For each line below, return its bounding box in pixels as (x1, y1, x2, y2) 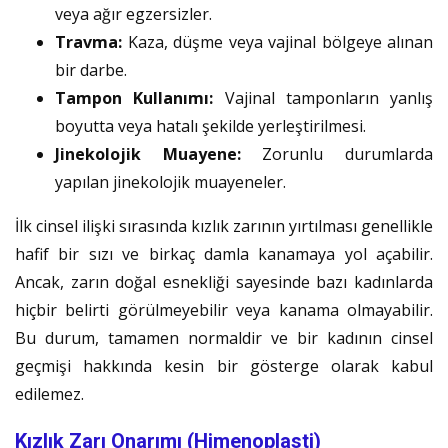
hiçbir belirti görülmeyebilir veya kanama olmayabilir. (15, 298, 433, 321)
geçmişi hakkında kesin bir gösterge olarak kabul (15, 354, 433, 377)
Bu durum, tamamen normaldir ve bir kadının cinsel (15, 326, 433, 349)
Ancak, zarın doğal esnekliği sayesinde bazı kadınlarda (15, 270, 433, 293)
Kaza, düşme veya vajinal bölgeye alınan (122, 30, 433, 53)
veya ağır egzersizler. (55, 2, 212, 25)
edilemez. (15, 382, 84, 405)
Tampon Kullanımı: (55, 86, 214, 109)
